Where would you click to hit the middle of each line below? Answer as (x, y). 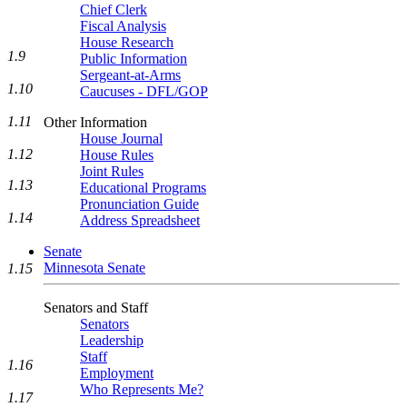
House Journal (121, 139)
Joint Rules (112, 171)
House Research (127, 42)
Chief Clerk (114, 10)
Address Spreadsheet (140, 220)
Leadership (112, 340)
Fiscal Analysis (123, 26)
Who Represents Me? (142, 389)
